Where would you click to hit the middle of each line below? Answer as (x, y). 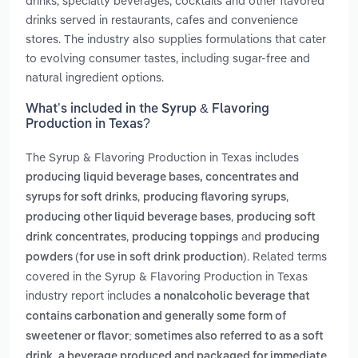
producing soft (276, 218)
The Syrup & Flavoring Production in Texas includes (162, 157)
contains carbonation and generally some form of (156, 317)
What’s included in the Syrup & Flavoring (147, 110)
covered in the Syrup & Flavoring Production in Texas (167, 276)
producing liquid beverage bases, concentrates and (162, 178)
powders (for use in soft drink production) (136, 258)
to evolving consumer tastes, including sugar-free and (168, 58)
